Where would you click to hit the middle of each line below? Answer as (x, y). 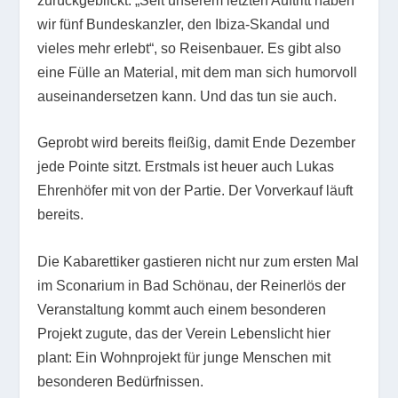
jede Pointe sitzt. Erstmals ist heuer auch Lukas (186, 167)
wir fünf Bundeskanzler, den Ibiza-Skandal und (184, 24)
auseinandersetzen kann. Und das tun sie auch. (189, 96)
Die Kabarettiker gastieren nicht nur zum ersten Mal (199, 261)
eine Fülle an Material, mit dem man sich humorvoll (198, 72)
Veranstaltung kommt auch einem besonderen (182, 309)
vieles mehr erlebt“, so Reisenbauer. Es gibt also (190, 48)
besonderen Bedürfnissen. (121, 381)
